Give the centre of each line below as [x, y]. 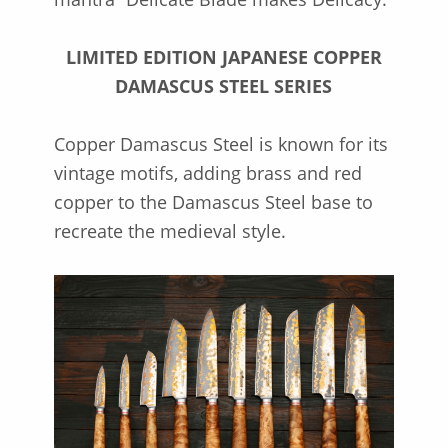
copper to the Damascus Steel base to [213, 201]
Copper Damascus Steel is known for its [220, 143]
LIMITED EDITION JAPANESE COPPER [223, 56]
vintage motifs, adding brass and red [207, 172]
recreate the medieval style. [169, 230]
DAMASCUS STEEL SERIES [224, 85]
